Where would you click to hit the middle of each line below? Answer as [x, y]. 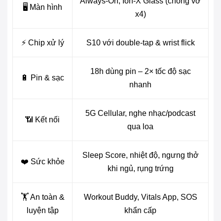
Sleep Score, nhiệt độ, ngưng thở [140, 155]
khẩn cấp [140, 210]
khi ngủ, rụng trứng [140, 168]
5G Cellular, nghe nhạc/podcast [140, 113]
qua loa [140, 126]
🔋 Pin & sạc [42, 77]
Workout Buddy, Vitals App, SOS [140, 197]
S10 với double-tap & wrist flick [140, 42]
